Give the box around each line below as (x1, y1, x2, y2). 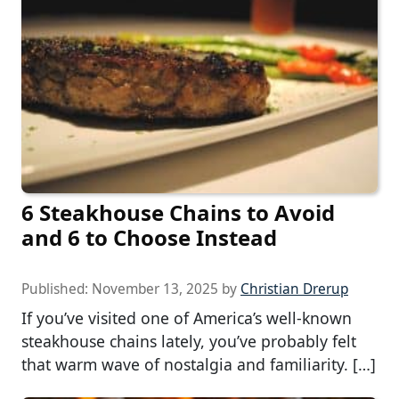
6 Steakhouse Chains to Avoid (21, 198, 335, 228)
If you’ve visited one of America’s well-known (21, 307, 352, 330)
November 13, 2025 (92, 280, 218, 299)
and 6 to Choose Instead (21, 223, 277, 253)
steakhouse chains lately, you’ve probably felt (21, 330, 356, 353)
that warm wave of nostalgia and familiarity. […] (21, 354, 376, 376)
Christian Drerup (240, 280, 348, 299)
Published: (21, 280, 92, 299)
